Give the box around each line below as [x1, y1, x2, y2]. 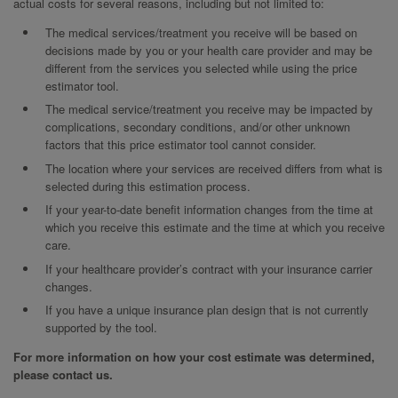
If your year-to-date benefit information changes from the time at [44, 201, 373, 219]
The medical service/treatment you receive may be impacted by [44, 100, 373, 118]
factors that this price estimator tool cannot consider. [44, 136, 316, 154]
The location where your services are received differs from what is [44, 159, 383, 177]
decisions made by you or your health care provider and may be [44, 41, 372, 59]
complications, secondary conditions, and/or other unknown [44, 118, 350, 136]
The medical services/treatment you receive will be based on [44, 23, 357, 41]
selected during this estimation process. [44, 177, 251, 195]
